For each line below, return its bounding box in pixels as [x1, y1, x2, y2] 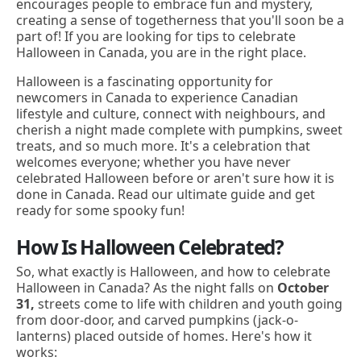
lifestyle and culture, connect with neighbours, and [16, 105, 326, 122]
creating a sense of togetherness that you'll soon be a [16, 10, 344, 29]
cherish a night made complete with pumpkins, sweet [16, 121, 342, 139]
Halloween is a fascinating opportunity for [16, 73, 273, 90]
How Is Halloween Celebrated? [16, 234, 284, 261]
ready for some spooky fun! [16, 201, 185, 219]
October [277, 279, 329, 297]
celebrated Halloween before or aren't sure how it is [16, 169, 334, 187]
